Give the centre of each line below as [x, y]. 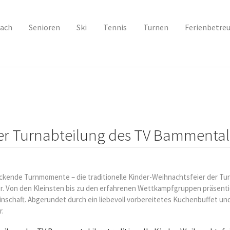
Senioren [44, 27]
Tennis [115, 27]
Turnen [156, 27]
